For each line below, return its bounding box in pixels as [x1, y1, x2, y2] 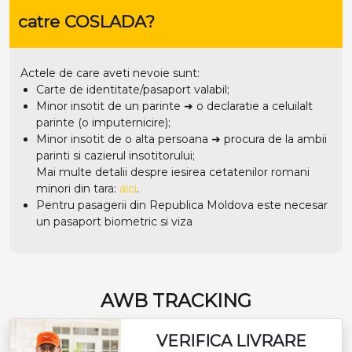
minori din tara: [36, 181, 119, 196]
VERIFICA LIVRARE [156, 331, 306, 350]
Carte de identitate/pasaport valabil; [36, 82, 229, 97]
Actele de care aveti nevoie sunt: [20, 65, 200, 80]
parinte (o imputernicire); [36, 115, 170, 130]
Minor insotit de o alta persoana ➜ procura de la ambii [36, 131, 327, 146]
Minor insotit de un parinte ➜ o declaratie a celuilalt [36, 98, 313, 113]
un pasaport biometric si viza [36, 214, 192, 229]
